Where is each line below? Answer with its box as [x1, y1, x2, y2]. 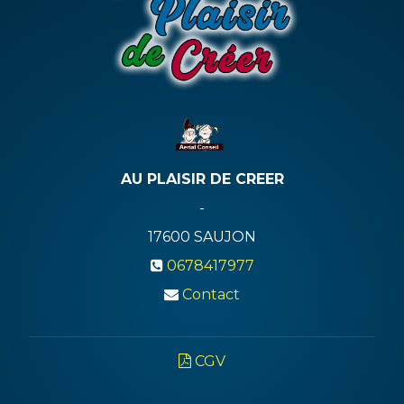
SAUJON [194, 227, 256, 245]
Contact [182, 285, 240, 303]
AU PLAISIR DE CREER [120, 170, 284, 188]
